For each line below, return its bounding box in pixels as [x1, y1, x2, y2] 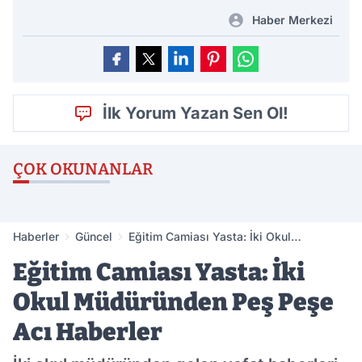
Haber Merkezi [252, 13, 333, 27]
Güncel [75, 229, 112, 244]
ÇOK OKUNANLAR [13, 159, 153, 179]
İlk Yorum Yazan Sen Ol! [103, 103, 288, 124]
